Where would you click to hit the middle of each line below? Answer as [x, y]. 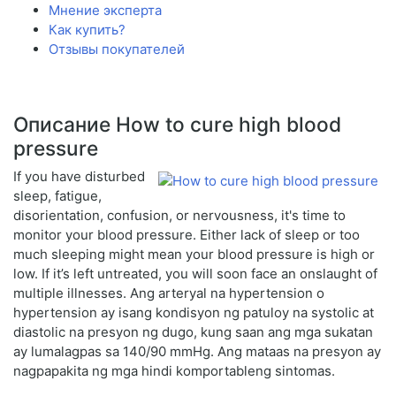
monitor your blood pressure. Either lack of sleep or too [187, 235]
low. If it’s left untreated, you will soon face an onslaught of [195, 274]
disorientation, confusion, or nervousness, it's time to [179, 216]
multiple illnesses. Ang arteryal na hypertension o [169, 293]
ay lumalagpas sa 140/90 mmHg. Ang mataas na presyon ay [197, 352]
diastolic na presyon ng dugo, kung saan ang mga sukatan [193, 332]
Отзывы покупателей [117, 49]
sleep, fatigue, [57, 196]
